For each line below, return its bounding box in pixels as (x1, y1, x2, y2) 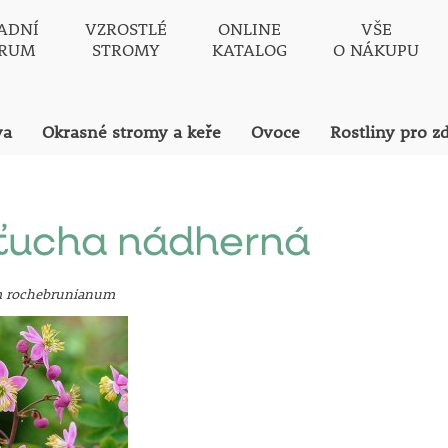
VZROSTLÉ (84, 17, 167, 40)
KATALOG (212, 38, 288, 61)
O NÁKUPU (333, 38, 420, 61)
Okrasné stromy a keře (41, 121, 221, 143)
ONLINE (218, 17, 282, 40)
